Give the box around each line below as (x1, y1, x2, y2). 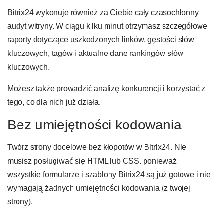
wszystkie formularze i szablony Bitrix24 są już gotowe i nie (7, 170, 211, 179)
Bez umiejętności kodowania (7, 117, 182, 133)
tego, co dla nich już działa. (7, 98, 101, 107)
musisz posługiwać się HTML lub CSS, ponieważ (7, 157, 177, 165)
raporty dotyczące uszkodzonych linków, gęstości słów (7, 36, 194, 44)
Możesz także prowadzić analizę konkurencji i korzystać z (7, 84, 205, 93)
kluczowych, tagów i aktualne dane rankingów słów (7, 49, 183, 58)
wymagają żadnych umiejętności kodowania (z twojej (7, 184, 190, 193)
